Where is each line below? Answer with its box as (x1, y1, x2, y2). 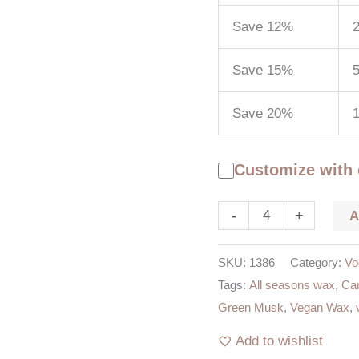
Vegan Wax (290, 300, 349, 314)
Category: (290, 255, 345, 269)
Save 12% (232, 18, 293, 34)
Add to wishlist (236, 333, 323, 349)
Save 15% (232, 62, 293, 78)
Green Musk (218, 300, 284, 314)
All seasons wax (249, 277, 335, 292)
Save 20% (232, 105, 293, 121)
